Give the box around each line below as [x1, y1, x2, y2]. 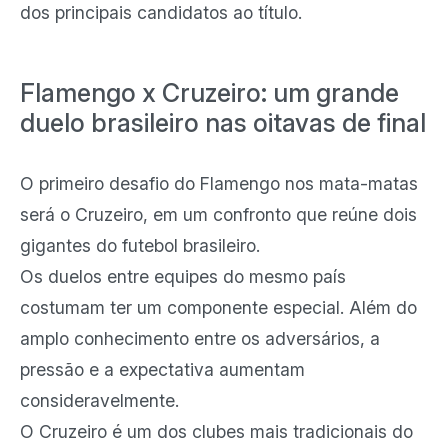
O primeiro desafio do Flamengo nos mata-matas [20, 173, 418, 194]
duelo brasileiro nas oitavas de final [20, 108, 426, 138]
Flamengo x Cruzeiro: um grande [20, 78, 399, 108]
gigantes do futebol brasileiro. [20, 235, 260, 256]
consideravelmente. [20, 390, 179, 411]
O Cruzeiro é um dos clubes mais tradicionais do [20, 421, 413, 442]
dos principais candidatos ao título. [20, 2, 302, 23]
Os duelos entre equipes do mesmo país [20, 266, 346, 287]
